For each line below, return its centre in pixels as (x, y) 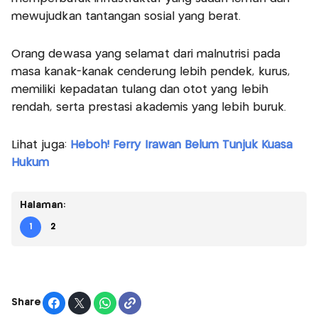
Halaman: (43, 205)
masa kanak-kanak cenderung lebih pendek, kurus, (151, 72)
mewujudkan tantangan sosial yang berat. (126, 16)
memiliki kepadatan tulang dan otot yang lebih (140, 89)
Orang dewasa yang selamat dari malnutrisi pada (146, 54)
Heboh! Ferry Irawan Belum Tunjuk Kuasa (181, 145)
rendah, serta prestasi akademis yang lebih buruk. (149, 107)
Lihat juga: (41, 145)
